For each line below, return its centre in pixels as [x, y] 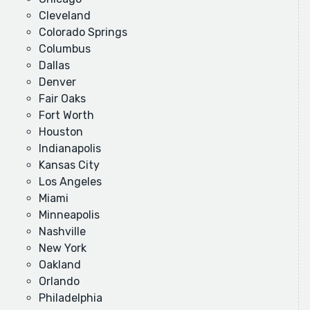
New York [63, 248]
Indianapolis [70, 149]
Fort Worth [66, 116]
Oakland [60, 265]
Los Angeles [70, 182]
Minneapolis [69, 215]
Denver [57, 82]
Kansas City [69, 165]
